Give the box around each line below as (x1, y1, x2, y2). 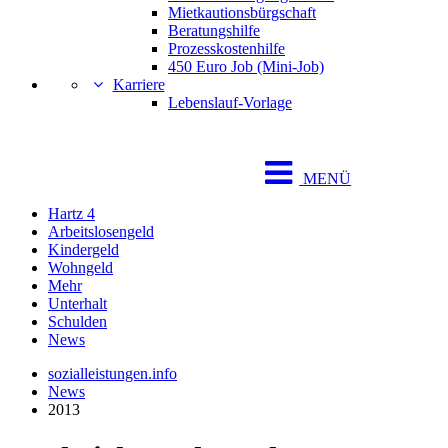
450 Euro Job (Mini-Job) (168, 58, 324, 75)
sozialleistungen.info (48, 365, 177, 382)
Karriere (112, 76, 165, 93)
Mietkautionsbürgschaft (168, 4, 316, 21)
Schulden (48, 313, 107, 330)
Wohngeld (48, 259, 113, 276)
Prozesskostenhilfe (168, 40, 285, 57)
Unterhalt (48, 295, 107, 312)
